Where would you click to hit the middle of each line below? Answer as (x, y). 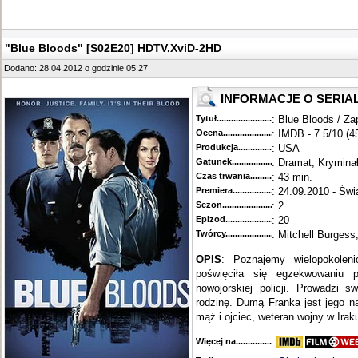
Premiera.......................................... (265, 190)
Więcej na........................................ (264, 341)
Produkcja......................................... (266, 147)
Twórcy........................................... (262, 233)
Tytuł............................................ (259, 118)
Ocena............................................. (263, 133)
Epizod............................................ (263, 219)
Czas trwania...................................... (268, 176)
